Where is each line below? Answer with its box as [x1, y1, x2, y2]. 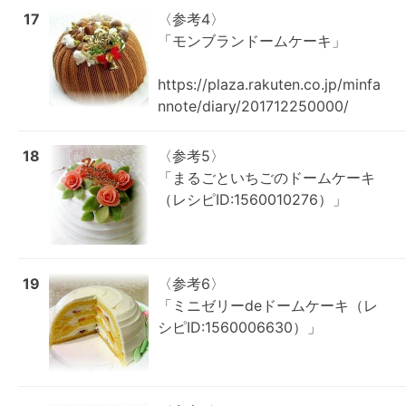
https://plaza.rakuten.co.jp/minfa [158, 75, 381, 93]
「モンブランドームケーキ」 [158, 32, 346, 50]
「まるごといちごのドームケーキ [158, 169, 375, 187]
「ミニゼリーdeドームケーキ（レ [158, 296, 378, 314]
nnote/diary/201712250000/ [158, 97, 349, 115]
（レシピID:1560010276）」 [158, 190, 347, 208]
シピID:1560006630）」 [158, 318, 322, 336]
